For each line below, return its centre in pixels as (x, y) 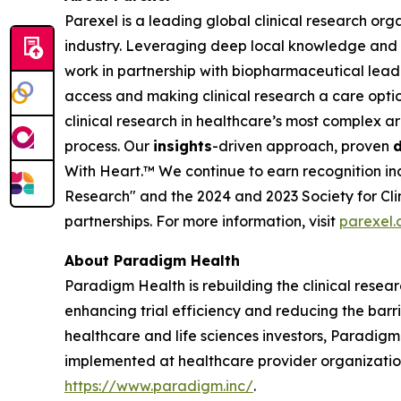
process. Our (109, 146)
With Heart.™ (111, 171)
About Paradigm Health (152, 261)
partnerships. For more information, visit (202, 222)
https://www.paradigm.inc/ (159, 386)
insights (183, 146)
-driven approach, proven (303, 146)
